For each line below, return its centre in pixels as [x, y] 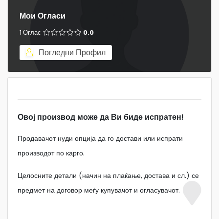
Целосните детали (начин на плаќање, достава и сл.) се [108, 176]
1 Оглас [31, 33]
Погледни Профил [71, 53]
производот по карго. [51, 153]
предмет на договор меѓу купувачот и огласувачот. [99, 190]
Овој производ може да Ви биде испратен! [101, 117]
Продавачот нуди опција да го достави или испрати [100, 139]
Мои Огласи [43, 16]
